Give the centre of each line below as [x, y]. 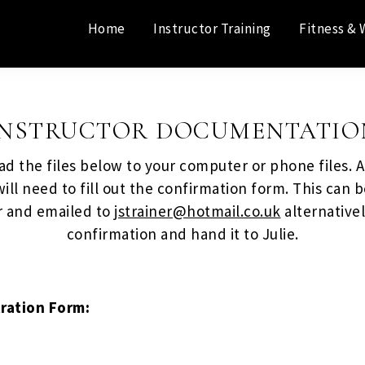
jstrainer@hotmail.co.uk [198, 211]
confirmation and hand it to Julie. [182, 234]
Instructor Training [212, 29]
